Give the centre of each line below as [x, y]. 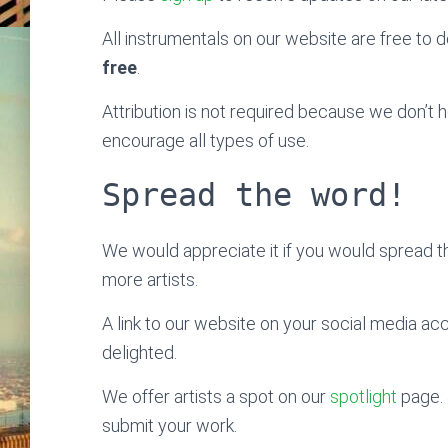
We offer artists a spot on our [216, 396]
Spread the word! [254, 195]
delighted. [139, 352]
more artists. [150, 279]
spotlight [363, 396]
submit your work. [169, 425]
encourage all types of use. [205, 140]
